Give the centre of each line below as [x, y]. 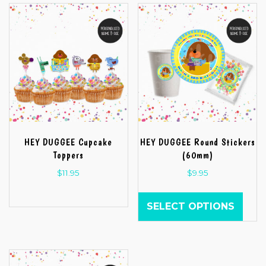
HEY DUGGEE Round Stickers [197, 142]
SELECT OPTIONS [191, 206]
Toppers [68, 155]
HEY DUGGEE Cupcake [69, 142]
